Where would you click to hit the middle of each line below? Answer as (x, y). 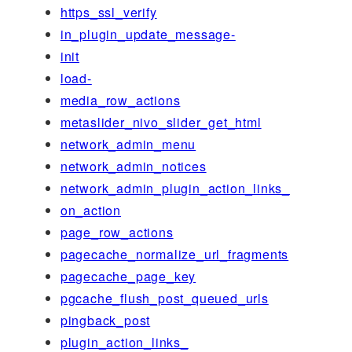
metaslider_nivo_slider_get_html (161, 122)
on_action (90, 210)
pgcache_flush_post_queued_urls (164, 298)
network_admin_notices (133, 166)
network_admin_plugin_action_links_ (175, 188)
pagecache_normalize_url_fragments (174, 254)
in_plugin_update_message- (148, 34)
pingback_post (105, 320)
